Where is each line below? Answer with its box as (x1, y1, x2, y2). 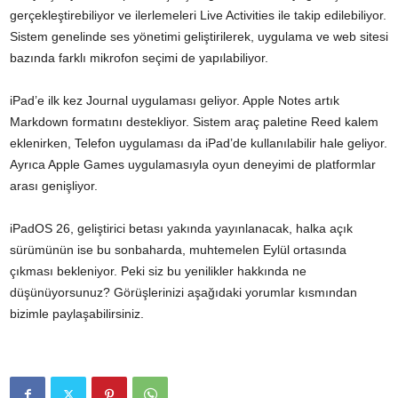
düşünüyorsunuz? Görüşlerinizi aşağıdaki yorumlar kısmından (10, 284, 357, 299)
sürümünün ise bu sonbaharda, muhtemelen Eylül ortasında (10, 242, 346, 257)
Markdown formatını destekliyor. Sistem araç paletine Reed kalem (10, 114, 378, 129)
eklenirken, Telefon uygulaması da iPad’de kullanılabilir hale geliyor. (10, 135, 387, 150)
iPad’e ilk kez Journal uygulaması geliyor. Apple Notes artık (10, 92, 339, 107)
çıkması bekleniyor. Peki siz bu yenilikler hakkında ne (10, 263, 306, 278)
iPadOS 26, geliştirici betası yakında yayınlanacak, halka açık (10, 220, 353, 235)
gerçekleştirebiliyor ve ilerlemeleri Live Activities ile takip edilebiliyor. (10, 7, 386, 22)
